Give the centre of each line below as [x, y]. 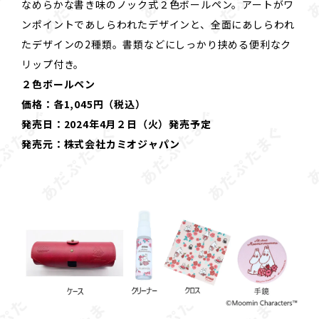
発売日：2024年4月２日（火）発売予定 [116, 124]
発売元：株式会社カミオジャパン [101, 143]
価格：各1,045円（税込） [84, 104]
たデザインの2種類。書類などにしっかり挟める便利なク [157, 44]
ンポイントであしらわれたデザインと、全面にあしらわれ [158, 24]
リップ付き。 [53, 64]
